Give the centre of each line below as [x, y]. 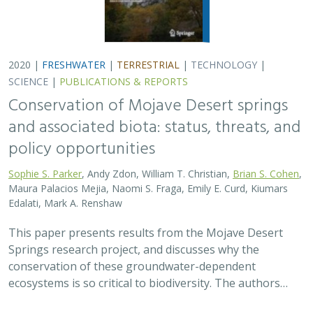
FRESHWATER [74, 65]
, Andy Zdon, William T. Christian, [157, 174]
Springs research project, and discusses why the [134, 249]
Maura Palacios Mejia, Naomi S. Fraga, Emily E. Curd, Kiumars [148, 188]
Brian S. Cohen [266, 174]
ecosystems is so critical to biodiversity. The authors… [148, 283]
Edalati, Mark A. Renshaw [65, 203]
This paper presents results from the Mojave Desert [146, 233]
